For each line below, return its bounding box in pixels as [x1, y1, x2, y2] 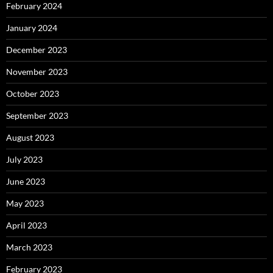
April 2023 [6, 220, 47, 231]
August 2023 [6, 132, 54, 143]
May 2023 [6, 198, 44, 209]
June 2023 [6, 176, 45, 187]
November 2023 [6, 66, 68, 77]
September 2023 [6, 110, 68, 121]
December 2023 [6, 44, 67, 55]
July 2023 [6, 154, 43, 165]
